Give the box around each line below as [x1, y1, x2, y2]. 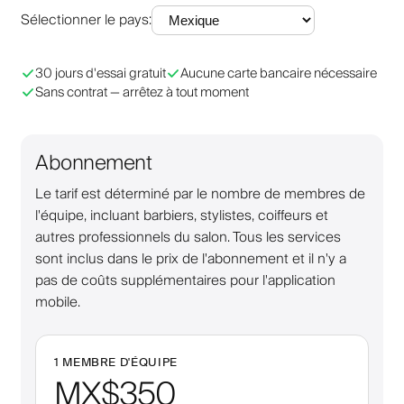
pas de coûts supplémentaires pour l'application [35, 268, 335, 292]
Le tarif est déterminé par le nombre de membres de [35, 181, 365, 206]
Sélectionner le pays [21, 8, 149, 32]
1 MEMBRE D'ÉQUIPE [54, 353, 178, 370]
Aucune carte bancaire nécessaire [180, 61, 377, 85]
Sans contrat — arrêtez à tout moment [35, 80, 249, 104]
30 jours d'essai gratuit [35, 61, 166, 85]
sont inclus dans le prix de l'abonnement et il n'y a [35, 246, 346, 271]
